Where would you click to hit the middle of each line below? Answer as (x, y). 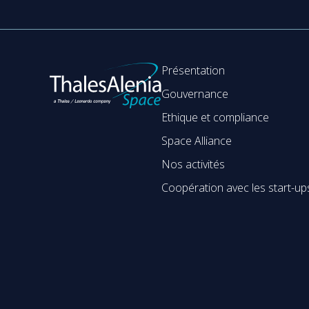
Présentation (193, 70)
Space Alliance (197, 140)
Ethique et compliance (215, 117)
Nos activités (193, 164)
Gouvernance (195, 93)
